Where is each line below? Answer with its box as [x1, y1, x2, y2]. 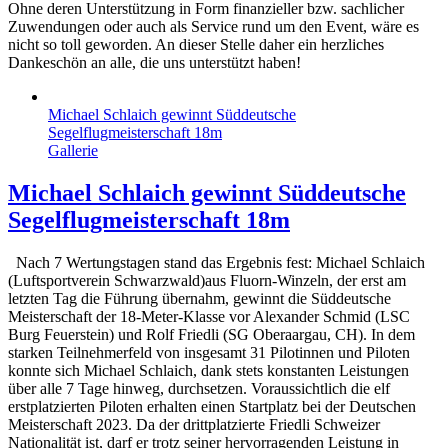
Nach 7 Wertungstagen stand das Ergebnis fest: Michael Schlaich [8, 254, 425, 272]
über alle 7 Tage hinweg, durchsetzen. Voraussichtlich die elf [8, 380, 390, 398]
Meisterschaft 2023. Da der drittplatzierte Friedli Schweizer [8, 416, 380, 434]
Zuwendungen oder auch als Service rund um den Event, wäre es [8, 18, 419, 36]
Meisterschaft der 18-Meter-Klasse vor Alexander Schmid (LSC [8, 308, 410, 326]
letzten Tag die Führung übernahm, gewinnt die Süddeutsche [8, 290, 391, 308]
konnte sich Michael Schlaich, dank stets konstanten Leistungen [8, 362, 409, 380]
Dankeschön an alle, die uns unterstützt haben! [8, 54, 301, 72]
